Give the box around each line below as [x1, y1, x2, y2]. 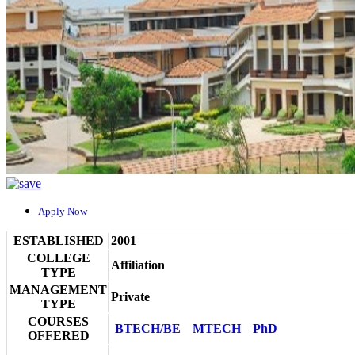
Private [111, 289, 150, 303]
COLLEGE [26, 250, 90, 265]
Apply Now [38, 204, 97, 217]
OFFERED [27, 328, 90, 342]
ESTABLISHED [13, 233, 104, 247]
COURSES [28, 314, 89, 328]
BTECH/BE [115, 321, 181, 335]
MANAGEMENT [10, 282, 107, 296]
